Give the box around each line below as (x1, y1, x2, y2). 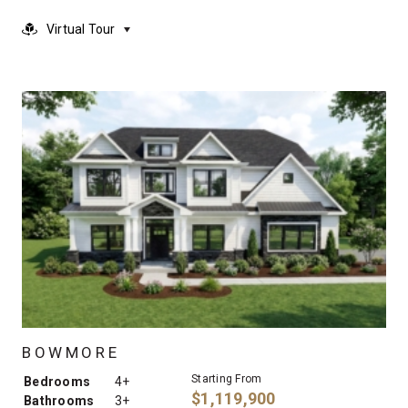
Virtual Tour (46, 22, 116, 37)
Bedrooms (24, 373, 90, 389)
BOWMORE (22, 342, 120, 362)
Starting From (191, 372, 262, 385)
